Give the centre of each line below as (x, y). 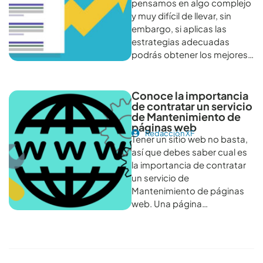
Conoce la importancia (190, 95)
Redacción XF (170, 133)
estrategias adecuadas (181, 41)
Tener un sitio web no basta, (190, 139)
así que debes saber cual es (189, 151)
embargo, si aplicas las (179, 28)
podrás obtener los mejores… (193, 54)
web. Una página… (170, 203)
